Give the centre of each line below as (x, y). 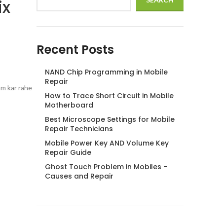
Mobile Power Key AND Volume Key (107, 143)
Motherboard (69, 105)
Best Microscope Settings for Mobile (110, 119)
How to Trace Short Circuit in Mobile (109, 96)
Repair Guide (68, 152)
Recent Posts (75, 50)
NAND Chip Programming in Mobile (106, 72)
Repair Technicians (79, 129)
